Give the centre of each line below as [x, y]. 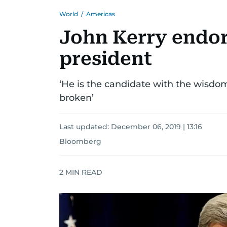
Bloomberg [80, 141]
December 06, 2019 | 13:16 [157, 127]
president [106, 59]
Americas [101, 14]
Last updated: [85, 127]
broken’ [77, 98]
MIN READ [83, 172]
